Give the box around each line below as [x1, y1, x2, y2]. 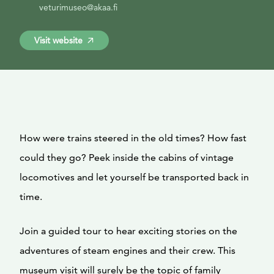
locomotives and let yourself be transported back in [20, 171, 249, 183]
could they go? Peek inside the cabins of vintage [20, 152, 234, 163]
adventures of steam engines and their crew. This [20, 245, 235, 256]
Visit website [34, 35, 83, 46]
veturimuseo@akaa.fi [39, 2, 117, 13]
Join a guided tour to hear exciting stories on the [20, 225, 237, 237]
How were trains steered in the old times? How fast [20, 132, 246, 144]
